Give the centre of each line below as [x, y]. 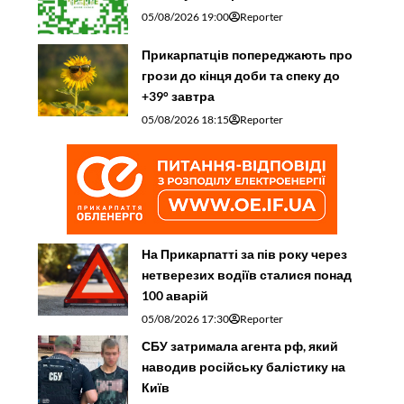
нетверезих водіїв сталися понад [247, 274]
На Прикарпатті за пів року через [245, 253]
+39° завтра [179, 96]
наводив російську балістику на [244, 366]
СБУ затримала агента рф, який [240, 345]
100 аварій [175, 295]
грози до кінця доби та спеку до [241, 75]
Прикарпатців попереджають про [248, 54]
